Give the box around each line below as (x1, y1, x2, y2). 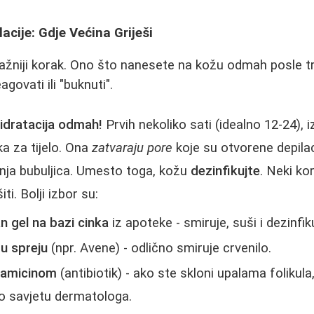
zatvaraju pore (92, 139, 173, 156)
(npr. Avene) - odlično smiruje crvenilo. (48, 240, 272, 256)
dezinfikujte (191, 163, 261, 179)
